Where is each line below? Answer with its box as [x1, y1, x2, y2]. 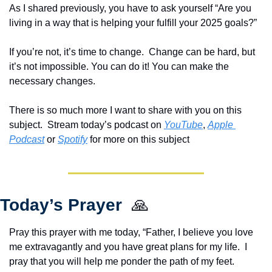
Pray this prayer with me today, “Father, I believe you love [9, 226, 253, 237]
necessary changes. [9, 75, 95, 86]
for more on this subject [87, 134, 194, 144]
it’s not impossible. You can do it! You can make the [9, 61, 229, 72]
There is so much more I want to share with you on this [9, 104, 242, 115]
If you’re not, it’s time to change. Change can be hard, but [9, 46, 255, 57]
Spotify [58, 134, 87, 144]
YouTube [164, 119, 203, 130]
